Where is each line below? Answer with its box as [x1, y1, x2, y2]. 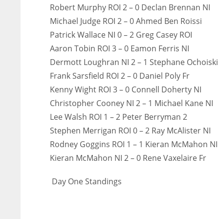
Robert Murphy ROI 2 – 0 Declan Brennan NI [50, 2, 210, 13]
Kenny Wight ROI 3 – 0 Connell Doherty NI [50, 84, 201, 95]
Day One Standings [50, 176, 122, 187]
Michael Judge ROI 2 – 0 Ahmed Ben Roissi [50, 16, 202, 26]
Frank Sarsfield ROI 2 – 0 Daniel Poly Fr [50, 70, 190, 81]
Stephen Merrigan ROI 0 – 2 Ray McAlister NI [50, 125, 211, 136]
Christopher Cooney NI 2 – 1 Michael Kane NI [50, 98, 213, 109]
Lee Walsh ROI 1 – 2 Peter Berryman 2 [50, 111, 187, 122]
